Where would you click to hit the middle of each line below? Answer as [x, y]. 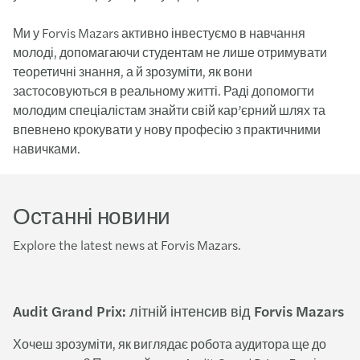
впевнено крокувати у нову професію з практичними [167, 129]
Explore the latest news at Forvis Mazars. [127, 245]
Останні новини [92, 215]
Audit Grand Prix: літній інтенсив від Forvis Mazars [178, 311]
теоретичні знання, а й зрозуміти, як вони [133, 71]
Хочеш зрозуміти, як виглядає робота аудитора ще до [170, 344]
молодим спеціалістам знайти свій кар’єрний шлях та [169, 110]
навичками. [48, 148]
